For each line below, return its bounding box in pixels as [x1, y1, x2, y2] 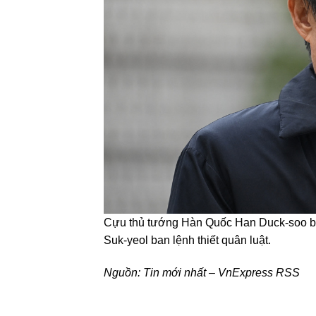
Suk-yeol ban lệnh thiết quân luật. [104, 234, 271, 247]
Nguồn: [104, 266, 143, 279]
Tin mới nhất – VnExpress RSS [143, 266, 300, 279]
